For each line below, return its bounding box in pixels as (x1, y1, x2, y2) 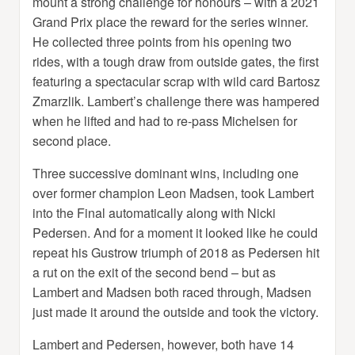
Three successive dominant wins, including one (32, 163, 299, 182)
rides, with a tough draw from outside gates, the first (32, 52, 319, 71)
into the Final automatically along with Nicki (32, 203, 276, 222)
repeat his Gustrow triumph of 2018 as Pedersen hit (32, 242, 319, 261)
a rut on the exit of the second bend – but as (32, 262, 276, 281)
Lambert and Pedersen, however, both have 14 (32, 334, 294, 353)
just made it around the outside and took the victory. (32, 302, 319, 321)
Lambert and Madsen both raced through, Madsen (32, 282, 311, 301)
